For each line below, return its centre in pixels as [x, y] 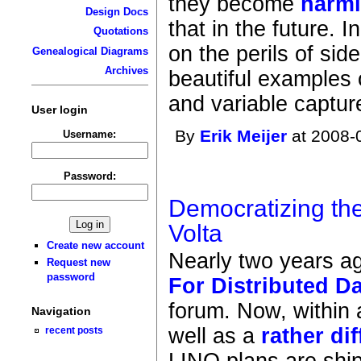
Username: [90, 134]
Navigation [61, 311]
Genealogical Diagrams [90, 51]
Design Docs [116, 11]
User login [59, 109]
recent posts [75, 330]
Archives [126, 71]
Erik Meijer [244, 137]
